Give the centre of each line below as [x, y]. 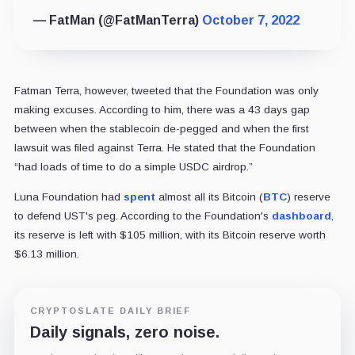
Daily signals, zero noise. [124, 332]
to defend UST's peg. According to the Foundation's [143, 216]
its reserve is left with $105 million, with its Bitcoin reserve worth [170, 235]
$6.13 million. [46, 254]
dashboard [301, 216]
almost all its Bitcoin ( [209, 197]
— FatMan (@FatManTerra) [117, 20]
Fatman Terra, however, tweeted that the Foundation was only [166, 90]
